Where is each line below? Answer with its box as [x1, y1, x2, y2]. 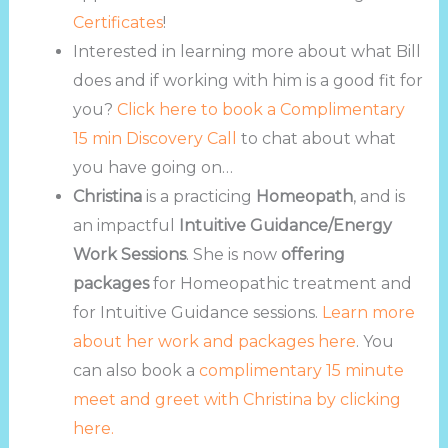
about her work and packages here [72, 331, 356, 351]
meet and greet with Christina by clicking [72, 389, 401, 409]
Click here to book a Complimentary [116, 99, 405, 119]
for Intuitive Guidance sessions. [72, 302, 322, 322]
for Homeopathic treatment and [152, 273, 412, 293]
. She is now [185, 244, 281, 264]
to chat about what [236, 128, 396, 148]
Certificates [72, 12, 163, 32]
